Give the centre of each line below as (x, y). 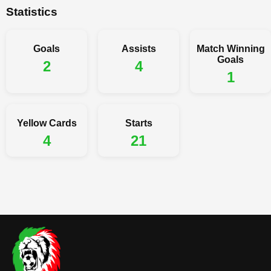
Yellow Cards (47, 123)
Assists (139, 49)
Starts (139, 123)
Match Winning (230, 49)
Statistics (32, 11)
